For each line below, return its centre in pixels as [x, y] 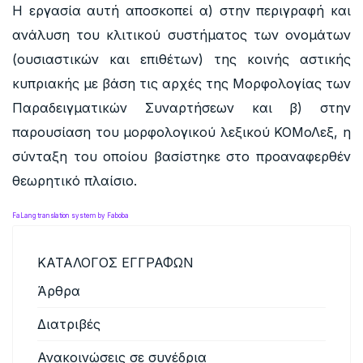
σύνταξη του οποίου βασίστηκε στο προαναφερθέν [181, 156]
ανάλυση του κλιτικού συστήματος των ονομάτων [181, 35]
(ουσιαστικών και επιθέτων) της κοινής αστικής [181, 59]
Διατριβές [69, 324]
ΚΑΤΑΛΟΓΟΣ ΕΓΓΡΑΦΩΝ [115, 263]
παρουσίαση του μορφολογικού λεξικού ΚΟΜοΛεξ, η [181, 132]
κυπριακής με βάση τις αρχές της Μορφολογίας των [181, 83]
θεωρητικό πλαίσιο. [75, 181]
